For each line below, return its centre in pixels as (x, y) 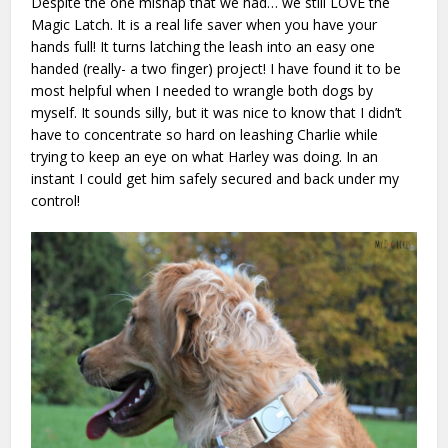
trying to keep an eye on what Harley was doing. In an (205, 156)
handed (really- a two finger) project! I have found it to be (216, 68)
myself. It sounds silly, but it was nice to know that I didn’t (217, 112)
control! (56, 200)
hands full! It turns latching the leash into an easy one (203, 46)
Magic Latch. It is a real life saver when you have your (204, 24)
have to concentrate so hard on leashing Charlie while (205, 134)
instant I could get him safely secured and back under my (215, 178)
